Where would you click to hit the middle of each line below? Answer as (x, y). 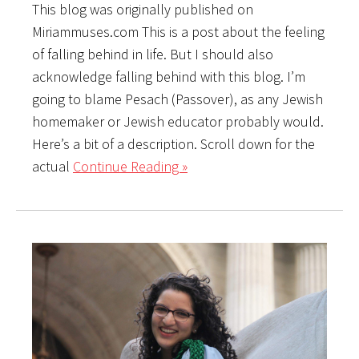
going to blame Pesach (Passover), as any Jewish (177, 99)
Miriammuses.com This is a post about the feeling (178, 31)
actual (52, 166)
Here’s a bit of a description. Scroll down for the (173, 143)
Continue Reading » (130, 166)
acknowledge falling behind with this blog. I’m (169, 76)
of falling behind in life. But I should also (153, 54)
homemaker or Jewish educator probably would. (178, 121)
